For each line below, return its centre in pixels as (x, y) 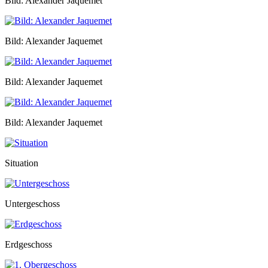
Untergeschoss (32, 204)
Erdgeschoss (28, 245)
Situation (22, 163)
